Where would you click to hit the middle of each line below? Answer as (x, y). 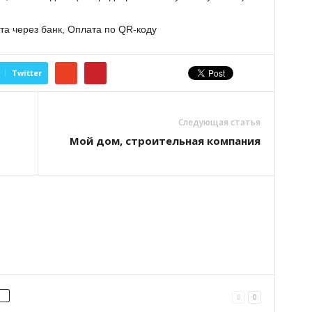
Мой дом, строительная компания (165, 141)
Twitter (26, 73)
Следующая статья (219, 122)
